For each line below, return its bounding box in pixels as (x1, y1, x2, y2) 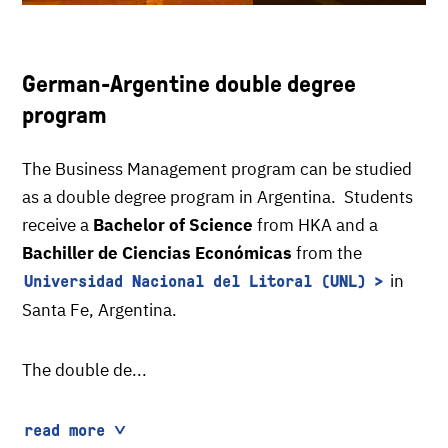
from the (292, 242, 366, 264)
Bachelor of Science (93, 214, 253, 236)
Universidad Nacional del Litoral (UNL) (24, 272, 366, 291)
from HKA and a (253, 214, 378, 236)
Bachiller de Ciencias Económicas (22, 242, 292, 264)
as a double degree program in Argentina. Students (22, 186, 413, 208)
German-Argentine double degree (22, 71, 356, 97)
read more (24, 421, 105, 440)
